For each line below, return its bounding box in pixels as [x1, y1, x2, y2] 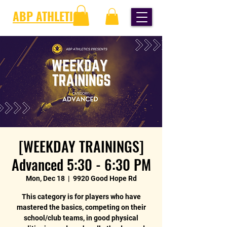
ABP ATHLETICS [13, 8, 86, 25]
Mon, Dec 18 [25, 174, 65, 182]
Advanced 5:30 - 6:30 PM [11, 154, 151, 175]
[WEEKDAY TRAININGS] [18, 135, 144, 157]
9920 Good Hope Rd [72, 174, 137, 182]
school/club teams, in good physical [24, 213, 138, 222]
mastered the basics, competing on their [16, 203, 146, 211]
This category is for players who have [21, 192, 141, 201]
